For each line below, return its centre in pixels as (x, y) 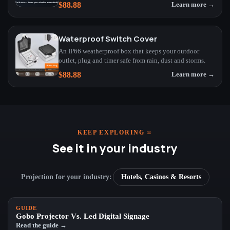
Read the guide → (41, 225)
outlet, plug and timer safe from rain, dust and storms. (132, 60)
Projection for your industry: (66, 177)
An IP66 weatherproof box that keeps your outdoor (129, 51)
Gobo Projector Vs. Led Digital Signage (83, 216)
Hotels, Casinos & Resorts (161, 177)
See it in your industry (115, 148)
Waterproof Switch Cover (108, 39)
